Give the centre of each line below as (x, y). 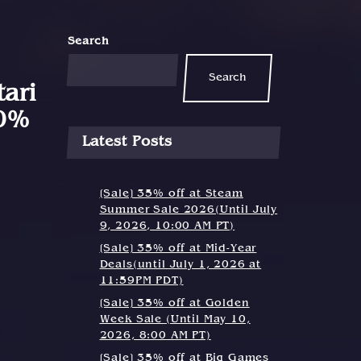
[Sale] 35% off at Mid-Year (178, 249)
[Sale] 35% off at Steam (171, 194)
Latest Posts (127, 143)
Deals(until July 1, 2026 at (180, 265)
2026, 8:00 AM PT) (155, 336)
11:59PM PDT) (141, 281)
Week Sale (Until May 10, (175, 320)
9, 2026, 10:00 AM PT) (167, 226)
